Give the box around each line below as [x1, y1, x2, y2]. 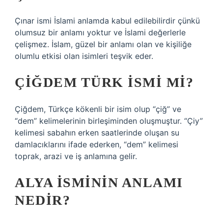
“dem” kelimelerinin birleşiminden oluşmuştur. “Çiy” [15, 116, 203, 126]
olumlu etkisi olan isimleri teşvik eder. [15, 51, 153, 61]
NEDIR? [15, 192, 70, 208]
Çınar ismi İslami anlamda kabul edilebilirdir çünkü [15, 16, 200, 26]
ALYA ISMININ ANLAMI [15, 175, 183, 190]
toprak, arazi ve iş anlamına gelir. [15, 151, 137, 161]
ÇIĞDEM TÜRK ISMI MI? [15, 75, 193, 90]
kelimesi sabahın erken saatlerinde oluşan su [15, 128, 179, 137]
